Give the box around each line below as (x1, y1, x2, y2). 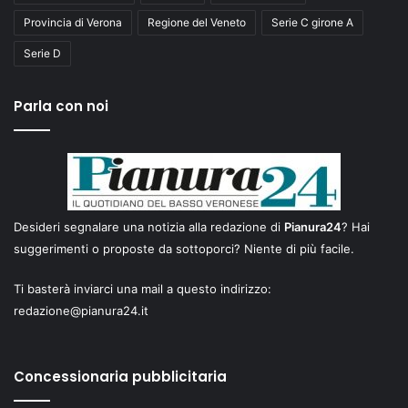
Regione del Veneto (148, 15, 246, 30)
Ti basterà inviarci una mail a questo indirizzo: (14, 281, 271, 297)
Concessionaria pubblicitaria (14, 367, 227, 387)
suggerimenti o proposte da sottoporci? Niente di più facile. (14, 241, 354, 257)
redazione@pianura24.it (14, 303, 148, 319)
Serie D (24, 46, 61, 61)
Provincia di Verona (24, 15, 122, 30)
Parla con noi (14, 97, 108, 117)
